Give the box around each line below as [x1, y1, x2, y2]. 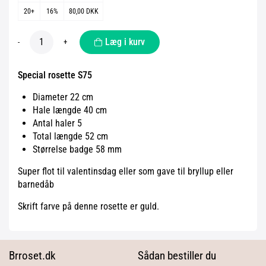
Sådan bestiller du [137, 249, 216, 262]
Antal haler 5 [33, 118, 82, 129]
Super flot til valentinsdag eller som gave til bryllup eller [18, 166, 233, 177]
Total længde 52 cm [33, 131, 108, 142]
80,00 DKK [68, 7, 99, 15]
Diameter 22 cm [33, 91, 93, 103]
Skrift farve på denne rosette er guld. [18, 201, 159, 212]
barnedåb [18, 179, 54, 190]
